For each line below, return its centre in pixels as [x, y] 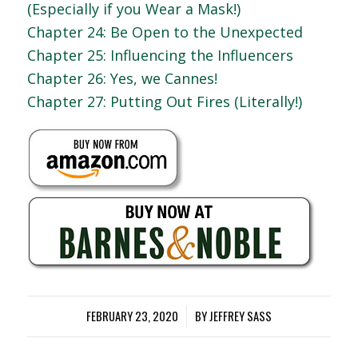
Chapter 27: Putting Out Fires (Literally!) [164, 102]
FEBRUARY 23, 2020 [132, 316]
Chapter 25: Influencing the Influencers [160, 56]
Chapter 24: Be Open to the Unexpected [165, 32]
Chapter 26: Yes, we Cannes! [122, 79]
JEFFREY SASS [240, 316]
